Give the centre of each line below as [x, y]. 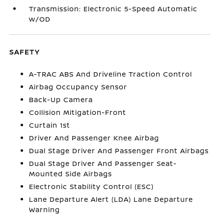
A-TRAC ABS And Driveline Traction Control [111, 74]
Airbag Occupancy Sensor [78, 86]
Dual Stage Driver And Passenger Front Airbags [119, 150]
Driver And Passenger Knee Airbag [94, 137]
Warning [45, 209]
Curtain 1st [50, 125]
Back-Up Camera [61, 99]
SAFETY [25, 52]
